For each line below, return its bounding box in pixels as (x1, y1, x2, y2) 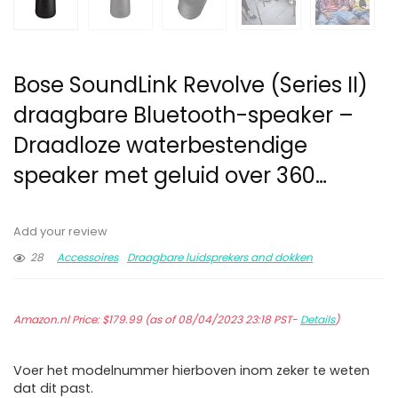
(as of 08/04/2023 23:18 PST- (142, 312, 300, 328)
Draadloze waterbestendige (13, 131, 307, 161)
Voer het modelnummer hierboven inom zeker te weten (13, 362, 370, 380)
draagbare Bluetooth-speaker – (13, 100, 354, 131)
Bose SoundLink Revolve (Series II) (13, 70, 368, 100)
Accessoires (57, 250, 118, 266)
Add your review (13, 224, 107, 240)
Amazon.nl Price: (13, 312, 102, 328)
